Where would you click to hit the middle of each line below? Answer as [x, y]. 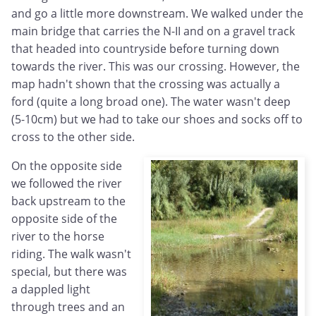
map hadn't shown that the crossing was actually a [146, 84]
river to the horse [58, 237]
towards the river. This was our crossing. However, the [156, 67]
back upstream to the [68, 201]
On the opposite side [67, 166]
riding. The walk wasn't [71, 254]
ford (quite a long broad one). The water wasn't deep [151, 102]
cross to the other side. [73, 137]
